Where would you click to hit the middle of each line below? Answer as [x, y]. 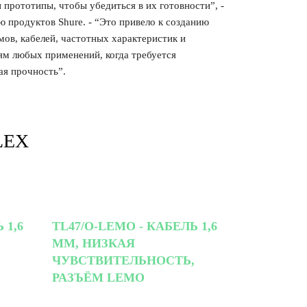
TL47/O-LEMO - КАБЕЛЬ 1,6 [135, 226]
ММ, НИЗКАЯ [94, 243]
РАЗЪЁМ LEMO [98, 277]
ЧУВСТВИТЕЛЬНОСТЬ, [123, 260]
